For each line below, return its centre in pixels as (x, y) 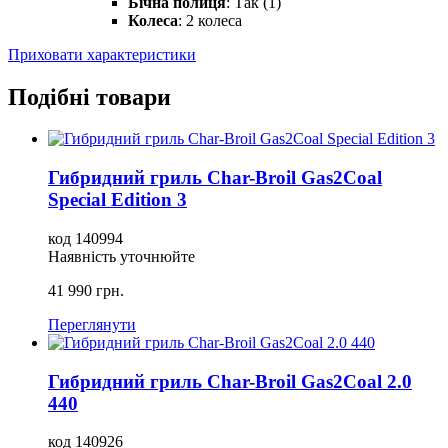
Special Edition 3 (117, 200)
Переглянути (92, 324)
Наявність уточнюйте (121, 256)
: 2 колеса (210, 20)
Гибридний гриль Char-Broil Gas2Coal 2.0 (230, 381)
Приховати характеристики (102, 54)
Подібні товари (89, 96)
